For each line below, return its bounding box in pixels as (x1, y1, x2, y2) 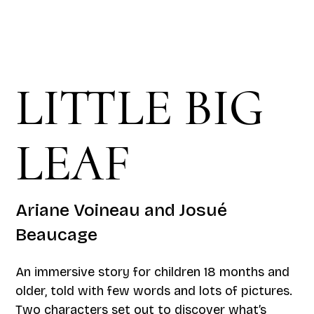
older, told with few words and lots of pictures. (15, 283, 293, 299)
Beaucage (15, 224, 98, 245)
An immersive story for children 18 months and (15, 264, 290, 280)
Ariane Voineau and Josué (15, 199, 228, 221)
